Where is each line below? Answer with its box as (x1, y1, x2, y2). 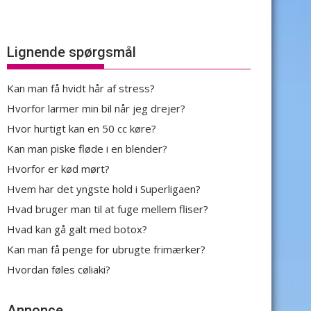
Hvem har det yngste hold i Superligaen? (7, 182, 201, 196)
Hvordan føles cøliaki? (7, 262, 110, 276)
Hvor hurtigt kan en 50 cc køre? (7, 121, 156, 135)
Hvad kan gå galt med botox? (7, 222, 147, 236)
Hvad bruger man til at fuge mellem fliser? (7, 202, 208, 216)
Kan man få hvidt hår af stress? (7, 81, 155, 95)
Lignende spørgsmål (7, 44, 136, 60)
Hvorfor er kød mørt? (7, 162, 110, 176)
